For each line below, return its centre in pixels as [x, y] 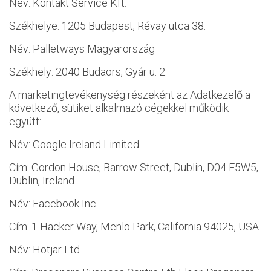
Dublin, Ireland [42, 181]
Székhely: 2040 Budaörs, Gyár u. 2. [88, 72]
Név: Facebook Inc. [54, 204]
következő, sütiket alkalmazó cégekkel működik [119, 108]
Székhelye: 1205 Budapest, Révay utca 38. [107, 26]
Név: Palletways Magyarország [82, 49]
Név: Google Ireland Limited [74, 144]
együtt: [25, 121]
